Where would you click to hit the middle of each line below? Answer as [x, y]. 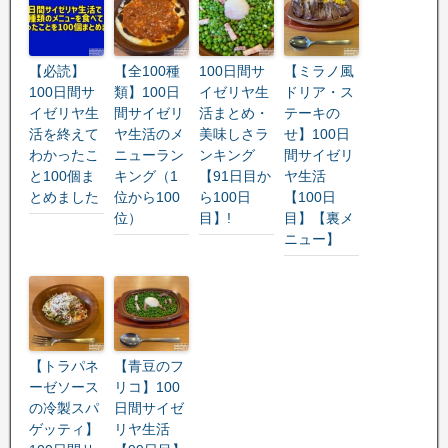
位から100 [147, 196]
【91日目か [235, 175]
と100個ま [62, 175]
